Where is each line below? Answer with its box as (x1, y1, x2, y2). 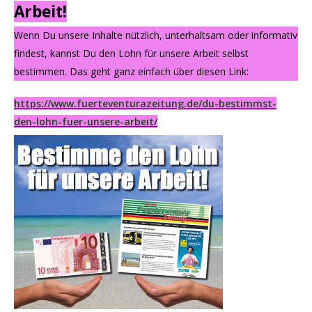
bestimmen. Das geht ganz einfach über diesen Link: (14, 65, 249, 78)
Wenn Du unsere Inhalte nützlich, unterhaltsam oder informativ (14, 29, 297, 42)
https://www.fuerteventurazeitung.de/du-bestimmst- (14, 97, 276, 110)
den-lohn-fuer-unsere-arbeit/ (14, 115, 157, 128)
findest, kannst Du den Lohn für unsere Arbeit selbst (14, 47, 249, 60)
